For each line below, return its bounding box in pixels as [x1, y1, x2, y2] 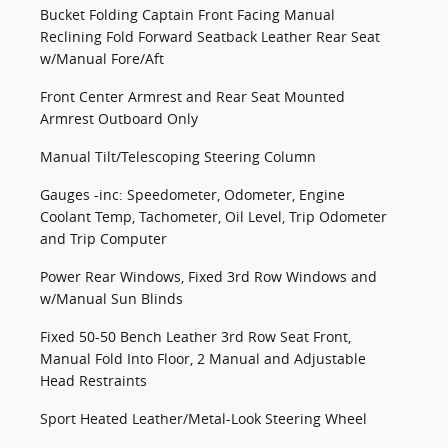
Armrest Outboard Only [40, 109, 198, 129]
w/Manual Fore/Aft [40, 49, 164, 69]
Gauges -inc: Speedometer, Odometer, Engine [40, 185, 345, 205]
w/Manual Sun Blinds [40, 289, 183, 309]
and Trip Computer [40, 229, 167, 249]
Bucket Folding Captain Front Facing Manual [40, 5, 335, 25]
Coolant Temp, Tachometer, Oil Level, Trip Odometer [40, 207, 387, 227]
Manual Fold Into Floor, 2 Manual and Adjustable [40, 349, 366, 369]
